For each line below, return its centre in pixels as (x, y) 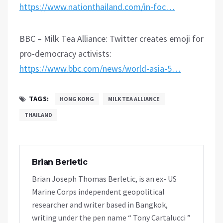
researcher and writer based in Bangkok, (100, 205)
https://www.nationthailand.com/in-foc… (97, 7)
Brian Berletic (59, 162)
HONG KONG (77, 99)
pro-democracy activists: (65, 54)
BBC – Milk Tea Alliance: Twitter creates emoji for (111, 39)
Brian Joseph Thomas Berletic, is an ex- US (104, 179)
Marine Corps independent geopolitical (98, 192)
